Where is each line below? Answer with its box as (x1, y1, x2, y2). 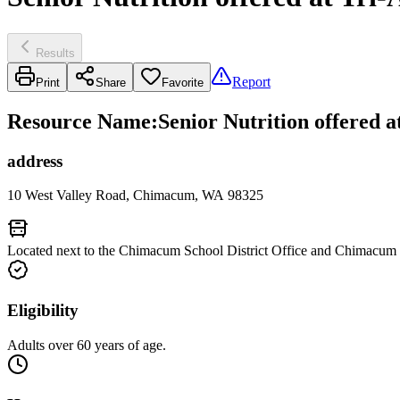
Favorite (162, 75, 204, 89)
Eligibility (7, 301, 79, 321)
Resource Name (7, 109, 151, 133)
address (7, 151, 62, 171)
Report (232, 73, 271, 89)
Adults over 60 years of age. (7, 337, 166, 353)
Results (36, 46, 75, 60)
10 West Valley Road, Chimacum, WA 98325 (7, 187, 263, 204)
